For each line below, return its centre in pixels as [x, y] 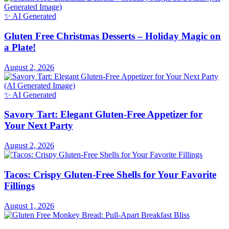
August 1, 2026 [29, 205]
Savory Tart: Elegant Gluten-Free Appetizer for [103, 114]
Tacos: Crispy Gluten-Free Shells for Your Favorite [110, 174]
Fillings [19, 186]
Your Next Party [39, 126]
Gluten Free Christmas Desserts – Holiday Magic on [112, 36]
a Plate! [20, 47]
